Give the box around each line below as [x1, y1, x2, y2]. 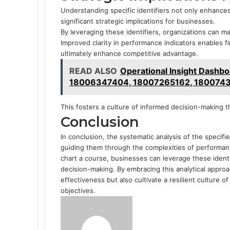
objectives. [61, 186, 95, 195]
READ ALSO [69, 65, 117, 76]
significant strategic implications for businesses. [61, 16, 215, 25]
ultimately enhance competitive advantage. [61, 49, 198, 57]
